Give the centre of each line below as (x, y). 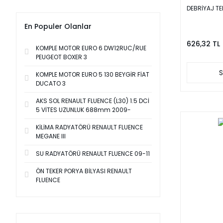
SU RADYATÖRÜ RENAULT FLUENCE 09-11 (93, 154)
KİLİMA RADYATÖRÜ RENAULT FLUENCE (89, 127)
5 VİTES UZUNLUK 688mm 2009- (83, 110)
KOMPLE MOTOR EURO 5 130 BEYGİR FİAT (93, 74)
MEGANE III (51, 136)
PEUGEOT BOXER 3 (61, 57)
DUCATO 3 (51, 83)
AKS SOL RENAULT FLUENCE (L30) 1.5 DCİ (93, 101)
